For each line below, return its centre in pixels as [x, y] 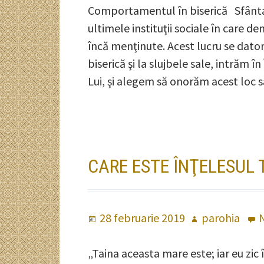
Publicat [109, 218]
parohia [221, 218]
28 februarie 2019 [143, 218]
